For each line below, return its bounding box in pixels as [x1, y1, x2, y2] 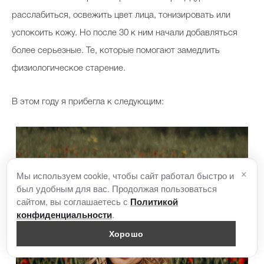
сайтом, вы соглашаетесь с [16, 195, 130, 207]
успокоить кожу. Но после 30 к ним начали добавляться [12, 29, 237, 38]
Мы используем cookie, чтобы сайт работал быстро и [16, 169, 234, 181]
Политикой [130, 196, 178, 207]
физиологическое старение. [12, 64, 126, 73]
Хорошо [109, 227, 143, 239]
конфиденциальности [16, 209, 112, 220]
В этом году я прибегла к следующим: [12, 98, 164, 107]
